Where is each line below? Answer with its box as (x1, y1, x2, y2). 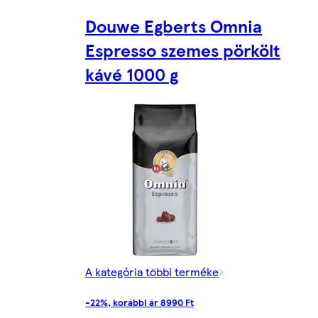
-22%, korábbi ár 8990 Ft (85, 295, 194, 309)
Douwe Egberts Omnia (85, 13, 262, 38)
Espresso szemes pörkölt (85, 38, 280, 62)
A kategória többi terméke (85, 263, 219, 280)
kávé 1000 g (85, 62, 178, 87)
